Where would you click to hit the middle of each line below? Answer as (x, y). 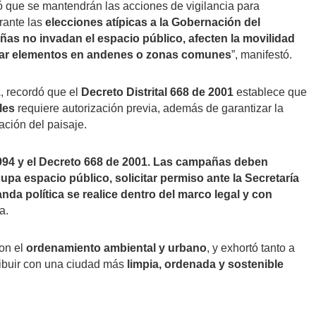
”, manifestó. (262, 54)
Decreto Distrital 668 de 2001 (157, 92)
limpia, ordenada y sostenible (205, 264)
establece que (270, 92)
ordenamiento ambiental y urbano (116, 248)
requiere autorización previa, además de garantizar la (149, 108)
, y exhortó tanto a (251, 248)
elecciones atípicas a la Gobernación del (153, 22)
